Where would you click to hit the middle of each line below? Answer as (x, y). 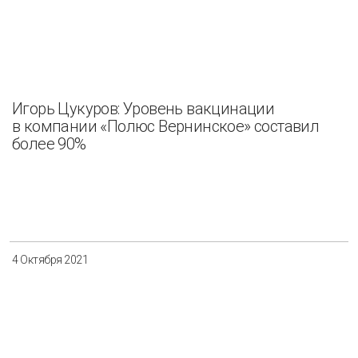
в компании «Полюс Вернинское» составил (166, 127)
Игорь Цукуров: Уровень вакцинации (143, 109)
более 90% (49, 144)
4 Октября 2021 (50, 259)
